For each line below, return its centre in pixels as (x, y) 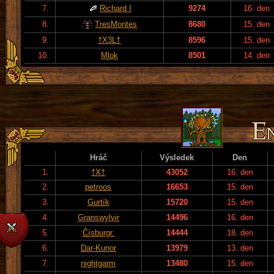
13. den (240, 248)
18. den (240, 232)
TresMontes (116, 24)
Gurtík (98, 202)
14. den (257, 55)
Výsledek (177, 157)
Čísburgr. (98, 232)
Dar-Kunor (98, 248)
